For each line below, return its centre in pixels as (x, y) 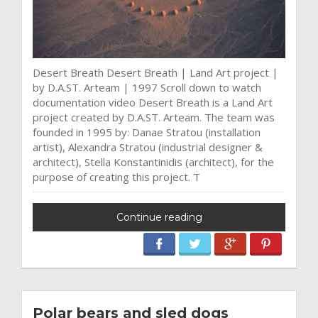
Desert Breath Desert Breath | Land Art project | (155, 72)
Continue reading (159, 217)
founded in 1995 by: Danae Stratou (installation (147, 132)
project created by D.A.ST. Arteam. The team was (154, 117)
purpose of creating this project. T (116, 176)
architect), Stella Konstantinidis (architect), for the (153, 161)
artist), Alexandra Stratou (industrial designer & (148, 147)
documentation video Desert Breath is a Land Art (153, 102)
